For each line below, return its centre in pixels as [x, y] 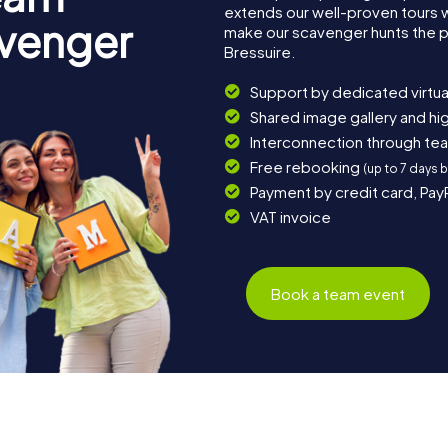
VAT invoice [290, 217]
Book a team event [338, 293]
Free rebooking [306, 167]
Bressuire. [259, 52]
